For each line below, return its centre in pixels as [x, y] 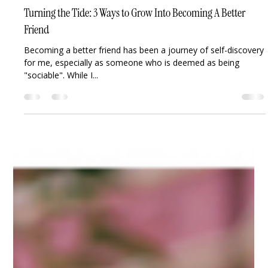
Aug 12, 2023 [71, 156]
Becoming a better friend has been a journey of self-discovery [144, 217]
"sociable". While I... [61, 242]
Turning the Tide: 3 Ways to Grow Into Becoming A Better [135, 180]
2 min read [122, 156]
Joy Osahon [69, 145]
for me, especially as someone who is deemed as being [132, 230]
